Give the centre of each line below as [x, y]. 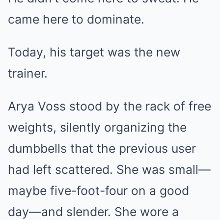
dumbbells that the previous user [102, 148]
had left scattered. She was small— [109, 169]
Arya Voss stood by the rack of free [110, 106]
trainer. [28, 73]
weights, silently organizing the [97, 127]
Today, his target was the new [94, 52]
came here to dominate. [76, 19]
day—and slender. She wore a [93, 211]
